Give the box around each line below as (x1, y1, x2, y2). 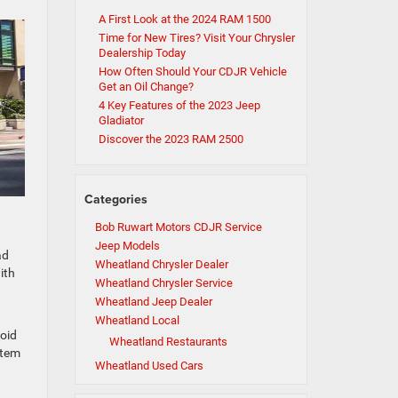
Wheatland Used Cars (94, 359, 203, 372)
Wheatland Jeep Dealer (94, 295, 212, 308)
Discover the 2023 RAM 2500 (98, 132, 243, 146)
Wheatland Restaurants (108, 335, 227, 348)
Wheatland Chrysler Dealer (94, 258, 228, 271)
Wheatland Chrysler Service (94, 276, 233, 290)
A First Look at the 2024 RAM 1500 (98, 12, 271, 26)
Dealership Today (98, 46, 186, 60)
